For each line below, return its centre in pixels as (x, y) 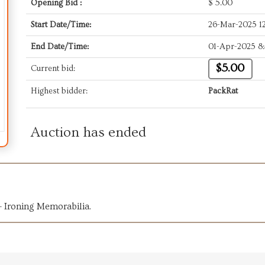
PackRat (223, 91)
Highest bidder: (59, 91)
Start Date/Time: (61, 25)
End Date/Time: (60, 47)
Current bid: (53, 69)
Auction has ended (88, 132)
